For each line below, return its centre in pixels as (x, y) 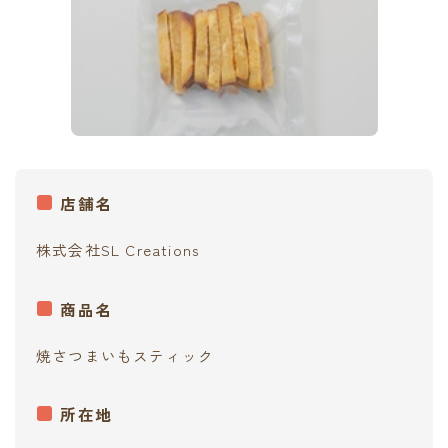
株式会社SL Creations (118, 250)
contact (58, 22)
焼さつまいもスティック (125, 355)
